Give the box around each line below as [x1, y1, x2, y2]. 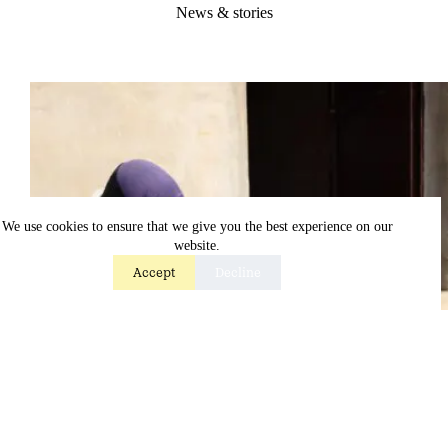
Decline [215, 265, 262, 280]
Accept [133, 265, 176, 280]
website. [174, 238, 221, 253]
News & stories [175, 3, 273, 21]
